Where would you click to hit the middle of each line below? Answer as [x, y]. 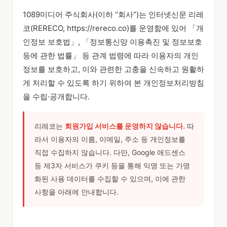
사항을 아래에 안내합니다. [77, 192]
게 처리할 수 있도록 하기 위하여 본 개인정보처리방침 [113, 83]
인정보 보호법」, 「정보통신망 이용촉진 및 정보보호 [112, 42]
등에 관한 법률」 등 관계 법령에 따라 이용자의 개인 [111, 55]
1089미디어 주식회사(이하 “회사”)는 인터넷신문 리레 [113, 14]
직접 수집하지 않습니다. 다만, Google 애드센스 [110, 152]
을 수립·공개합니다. [56, 97]
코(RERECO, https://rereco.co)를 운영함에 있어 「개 [113, 28]
